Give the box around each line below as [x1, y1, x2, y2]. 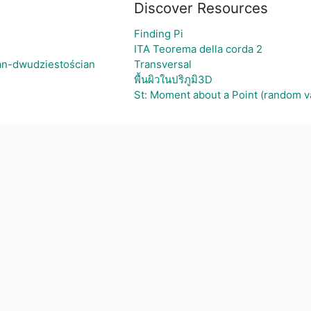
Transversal [133, 58, 192, 71]
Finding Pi [133, 27, 183, 40]
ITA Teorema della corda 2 [133, 42, 262, 56]
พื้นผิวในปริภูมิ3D [133, 73, 212, 86]
